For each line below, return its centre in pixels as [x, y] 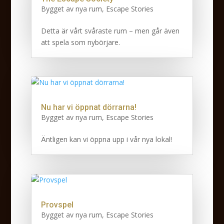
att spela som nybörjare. [80, 42]
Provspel [57, 204]
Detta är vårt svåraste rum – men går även [110, 31]
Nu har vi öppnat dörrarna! [88, 107]
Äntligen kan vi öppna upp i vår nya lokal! [106, 139]
